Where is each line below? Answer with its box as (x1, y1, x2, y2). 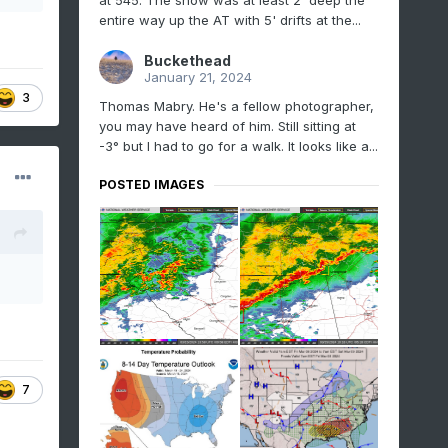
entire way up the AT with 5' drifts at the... (98, 12, 361, 29)
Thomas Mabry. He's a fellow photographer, (98, 98, 374, 115)
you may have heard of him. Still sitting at (98, 118, 356, 135)
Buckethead (143, 52, 231, 70)
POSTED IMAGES (98, 177, 204, 193)
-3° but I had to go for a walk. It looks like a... (98, 138, 378, 155)
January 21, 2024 (143, 69, 252, 86)
